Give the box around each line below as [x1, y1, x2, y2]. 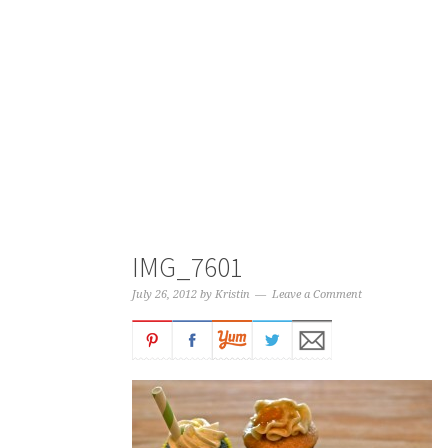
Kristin [215, 288, 250, 301]
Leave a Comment [272, 288, 362, 301]
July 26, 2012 [132, 288, 197, 301]
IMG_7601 [132, 249, 243, 285]
